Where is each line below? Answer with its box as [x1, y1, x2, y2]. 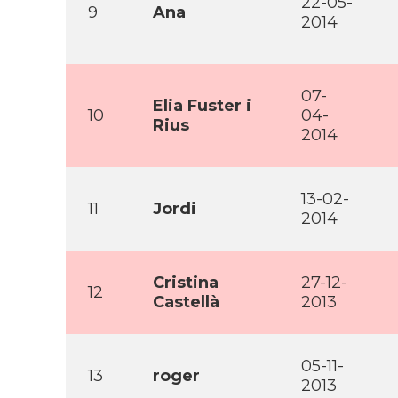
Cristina [153, 273, 219, 292]
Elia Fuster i [153, 96, 251, 115]
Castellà [153, 292, 219, 312]
